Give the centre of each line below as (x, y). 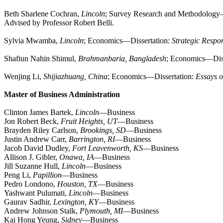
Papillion (47, 175)
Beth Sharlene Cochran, (43, 14)
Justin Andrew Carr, (36, 139)
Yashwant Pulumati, (36, 193)
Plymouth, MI (101, 211)
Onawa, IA (77, 157)
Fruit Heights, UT (89, 121)
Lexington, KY (76, 202)
